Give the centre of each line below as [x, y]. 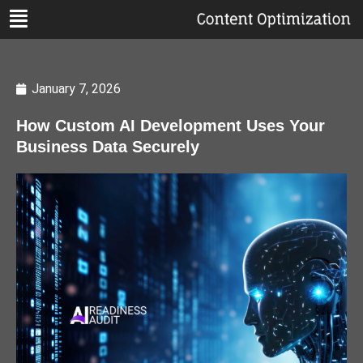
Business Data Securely [108, 147]
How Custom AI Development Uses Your [171, 126]
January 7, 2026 [76, 89]
